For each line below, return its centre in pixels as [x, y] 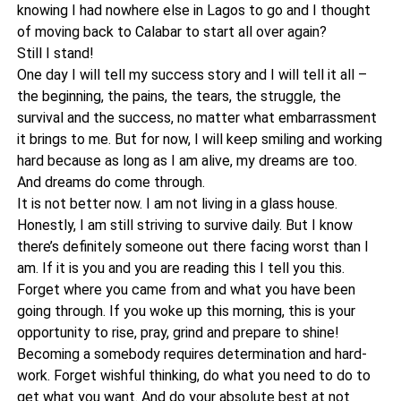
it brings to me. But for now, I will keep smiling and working [199, 139]
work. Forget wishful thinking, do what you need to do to [193, 375]
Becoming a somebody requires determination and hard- [192, 354]
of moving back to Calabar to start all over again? [171, 32]
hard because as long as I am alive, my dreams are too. [187, 161]
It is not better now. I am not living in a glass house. [177, 204]
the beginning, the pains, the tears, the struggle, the [179, 96]
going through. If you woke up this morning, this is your [186, 311]
